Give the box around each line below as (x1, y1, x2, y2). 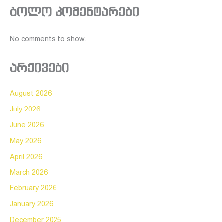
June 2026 (10, 121, 44, 129)
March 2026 (10, 169, 48, 176)
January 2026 (10, 201, 53, 208)
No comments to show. (10, 36, 86, 43)
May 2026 (10, 137, 41, 145)
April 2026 (10, 153, 42, 161)
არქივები (10, 60, 69, 76)
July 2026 (10, 106, 40, 113)
